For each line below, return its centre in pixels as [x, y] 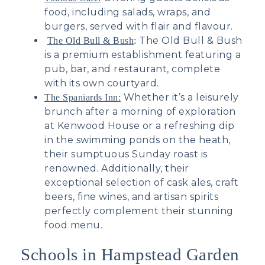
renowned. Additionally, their [117, 168]
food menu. [73, 225]
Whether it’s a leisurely [181, 97]
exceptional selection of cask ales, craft [142, 182]
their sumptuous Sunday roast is [126, 154]
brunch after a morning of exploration [140, 111]
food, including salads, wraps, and [127, 12]
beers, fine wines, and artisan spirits [131, 196]
